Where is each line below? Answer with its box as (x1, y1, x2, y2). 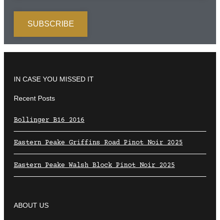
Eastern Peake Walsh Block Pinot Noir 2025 (14, 161, 175, 169)
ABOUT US (14, 201, 49, 209)
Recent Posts (14, 94, 55, 103)
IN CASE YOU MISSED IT (14, 75, 94, 83)
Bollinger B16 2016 (14, 116, 84, 124)
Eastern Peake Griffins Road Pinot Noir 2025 (14, 138, 183, 147)
